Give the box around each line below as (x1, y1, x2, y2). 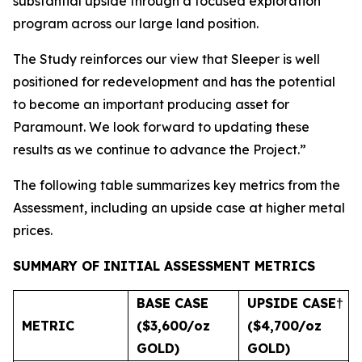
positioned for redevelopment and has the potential (13, 74, 335, 90)
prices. (13, 222, 53, 238)
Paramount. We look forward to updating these (13, 119, 309, 135)
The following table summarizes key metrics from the (13, 177, 340, 193)
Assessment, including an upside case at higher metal (13, 200, 345, 216)
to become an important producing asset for (13, 96, 289, 112)
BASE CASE (137, 295, 208, 311)
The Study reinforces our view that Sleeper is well (13, 51, 320, 67)
